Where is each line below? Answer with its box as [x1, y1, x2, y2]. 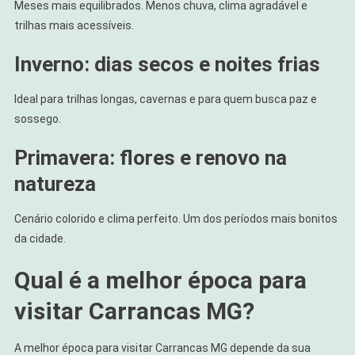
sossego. [13, 112, 61, 125]
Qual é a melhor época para [13, 265, 307, 294]
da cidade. [13, 231, 66, 245]
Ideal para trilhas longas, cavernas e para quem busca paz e [13, 92, 317, 105]
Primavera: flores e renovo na [13, 145, 287, 170]
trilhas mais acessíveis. [13, 18, 134, 32]
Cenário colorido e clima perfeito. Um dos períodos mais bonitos [13, 212, 338, 225]
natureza [13, 171, 96, 196]
